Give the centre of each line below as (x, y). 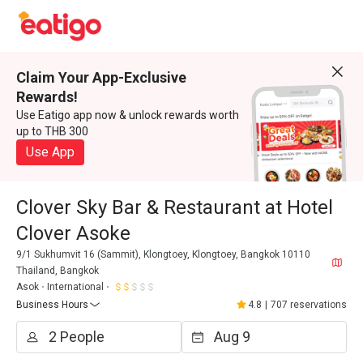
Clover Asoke (73, 233)
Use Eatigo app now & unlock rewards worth (128, 115)
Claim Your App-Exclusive (101, 77)
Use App (50, 152)
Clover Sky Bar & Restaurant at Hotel (175, 207)
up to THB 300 (52, 131)
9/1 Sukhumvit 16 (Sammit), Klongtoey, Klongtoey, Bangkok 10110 (163, 254)
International (75, 287)
